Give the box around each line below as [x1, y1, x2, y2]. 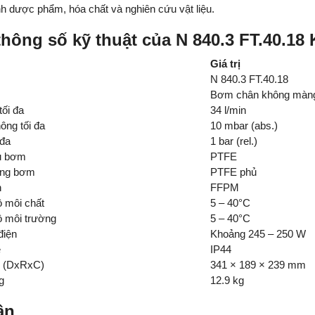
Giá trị [210, 58, 240, 70]
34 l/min [210, 104, 246, 117]
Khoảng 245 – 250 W [210, 228, 306, 240]
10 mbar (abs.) [210, 120, 278, 132]
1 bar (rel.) [210, 135, 257, 148]
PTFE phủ [210, 166, 257, 179]
